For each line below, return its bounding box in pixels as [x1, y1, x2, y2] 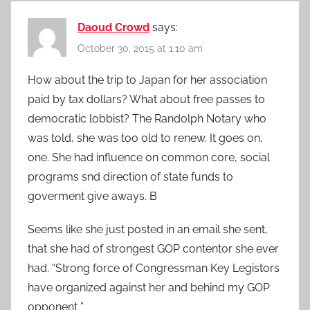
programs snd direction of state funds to [28, 170, 233, 183]
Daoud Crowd [77, 21, 149, 35]
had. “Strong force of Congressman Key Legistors [28, 261, 280, 275]
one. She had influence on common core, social [28, 150, 270, 164]
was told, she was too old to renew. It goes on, [28, 131, 263, 145]
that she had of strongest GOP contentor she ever [28, 241, 279, 255]
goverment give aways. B [28, 189, 157, 203]
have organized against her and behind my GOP [28, 280, 270, 294]
